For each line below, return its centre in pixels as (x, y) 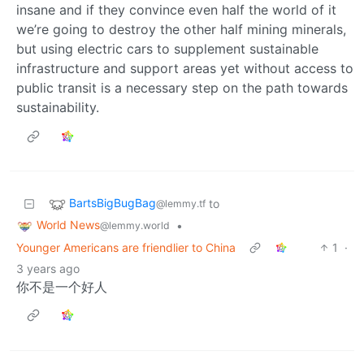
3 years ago (48, 268)
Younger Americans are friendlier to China (126, 247)
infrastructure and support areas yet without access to (185, 68)
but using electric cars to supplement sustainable (167, 48)
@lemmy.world (135, 225)
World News (68, 224)
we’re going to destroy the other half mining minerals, (181, 29)
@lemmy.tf (181, 204)
